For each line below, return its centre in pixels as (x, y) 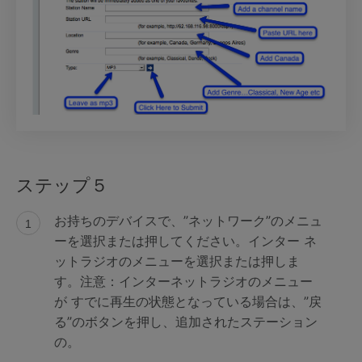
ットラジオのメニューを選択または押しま (177, 261)
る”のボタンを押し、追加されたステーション (185, 322)
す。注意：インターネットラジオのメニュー (183, 282)
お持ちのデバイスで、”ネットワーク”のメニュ (188, 221)
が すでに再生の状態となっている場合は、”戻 (187, 302)
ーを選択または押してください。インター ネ (185, 241)
